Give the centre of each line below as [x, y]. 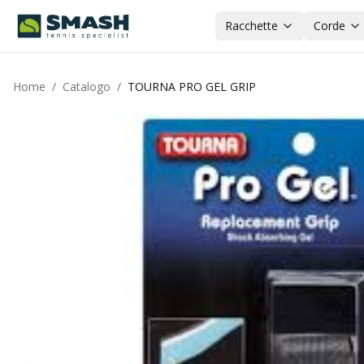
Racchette [251, 26]
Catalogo [87, 87]
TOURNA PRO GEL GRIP [192, 87]
